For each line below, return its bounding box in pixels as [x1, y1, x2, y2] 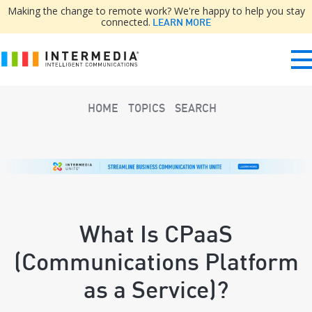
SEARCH [174, 101, 217, 115]
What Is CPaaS [79, 219, 233, 249]
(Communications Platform [13, 247, 299, 277]
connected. [101, 15, 150, 29]
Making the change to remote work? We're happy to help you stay [7, 4, 305, 17]
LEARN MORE [150, 16, 211, 29]
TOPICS [127, 101, 165, 115]
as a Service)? [84, 274, 228, 305]
